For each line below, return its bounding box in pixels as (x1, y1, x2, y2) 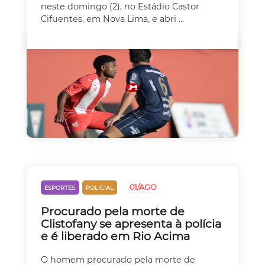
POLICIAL (85, 185, 114, 192)
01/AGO (130, 183, 157, 192)
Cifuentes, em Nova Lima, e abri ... (41, 14, 184, 25)
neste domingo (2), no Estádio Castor (41, 1, 199, 12)
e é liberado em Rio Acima (41, 229, 190, 244)
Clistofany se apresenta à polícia (41, 216, 221, 231)
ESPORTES (44, 185, 76, 192)
